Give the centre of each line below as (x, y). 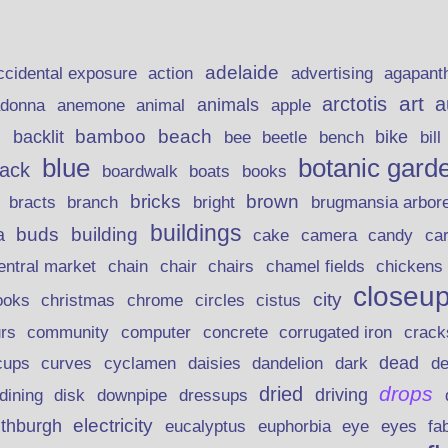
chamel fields (315, 267)
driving (341, 395)
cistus (279, 301)
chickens (410, 267)
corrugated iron (336, 332)
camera (328, 236)
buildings (195, 233)
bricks (155, 202)
